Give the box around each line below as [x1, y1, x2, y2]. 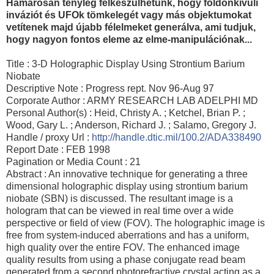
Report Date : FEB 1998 [6, 144, 110, 155]
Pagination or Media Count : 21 [6, 156, 141, 167]
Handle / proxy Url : [6, 131, 92, 143]
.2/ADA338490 [197, 131, 261, 143]
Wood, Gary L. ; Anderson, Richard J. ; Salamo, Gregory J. [6, 119, 256, 130]
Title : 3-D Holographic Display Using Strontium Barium [6, 58, 245, 69]
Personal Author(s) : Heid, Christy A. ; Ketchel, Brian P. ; [6, 107, 245, 118]
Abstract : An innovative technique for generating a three [6, 168, 248, 179]
